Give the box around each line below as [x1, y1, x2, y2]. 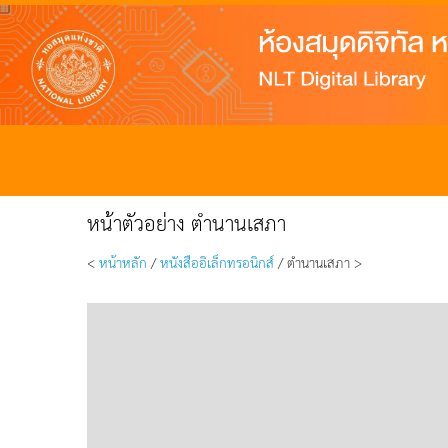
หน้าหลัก [99, 251, 147, 273]
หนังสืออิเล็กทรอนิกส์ [160, 251, 274, 273]
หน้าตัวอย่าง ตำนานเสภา [87, 205, 286, 239]
